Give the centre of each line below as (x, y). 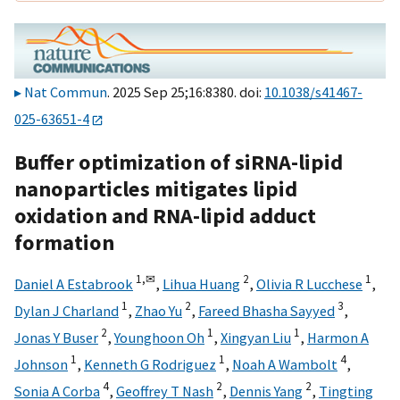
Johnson (41, 364)
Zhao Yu (158, 310)
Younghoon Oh (159, 337)
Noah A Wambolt (285, 364)
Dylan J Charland (67, 310)
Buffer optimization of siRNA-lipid (179, 162)
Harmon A (338, 337)
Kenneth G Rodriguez (150, 364)
